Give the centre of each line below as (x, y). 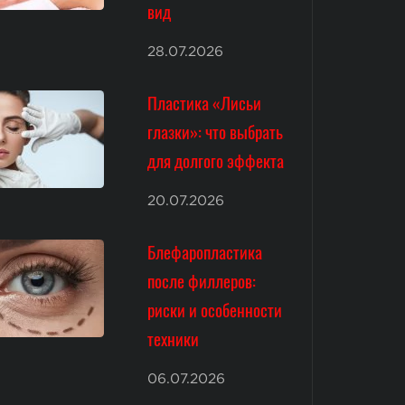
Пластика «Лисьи (205, 103)
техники (174, 338)
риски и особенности (215, 309)
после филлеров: (202, 280)
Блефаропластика (205, 251)
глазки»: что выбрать (216, 132)
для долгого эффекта (216, 161)
